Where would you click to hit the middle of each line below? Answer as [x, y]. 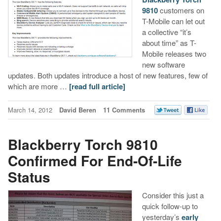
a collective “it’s [166, 32]
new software [163, 65]
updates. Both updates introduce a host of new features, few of [108, 75]
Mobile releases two [174, 54]
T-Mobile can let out [173, 21]
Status [29, 177]
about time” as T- [169, 43]
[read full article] [97, 87]
